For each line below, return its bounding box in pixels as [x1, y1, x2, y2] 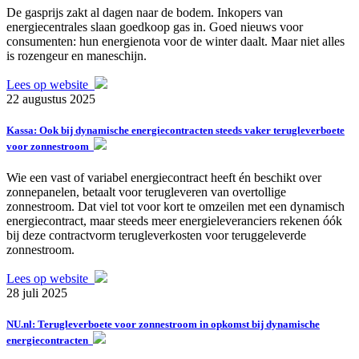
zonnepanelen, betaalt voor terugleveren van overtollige [6, 184, 286, 199]
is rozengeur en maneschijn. [6, 48, 147, 63]
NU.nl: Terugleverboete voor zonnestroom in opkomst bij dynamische [6, 318, 320, 331]
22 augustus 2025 [6, 91, 95, 106]
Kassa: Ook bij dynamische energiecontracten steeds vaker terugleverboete [6, 123, 345, 136]
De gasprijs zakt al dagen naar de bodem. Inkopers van [6, 5, 283, 19]
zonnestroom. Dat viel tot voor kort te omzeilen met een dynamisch [6, 199, 345, 213]
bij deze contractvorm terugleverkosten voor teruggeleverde [6, 228, 306, 242]
